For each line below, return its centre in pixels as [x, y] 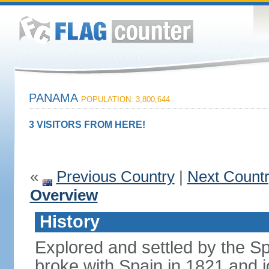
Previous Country [115, 177]
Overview [64, 195]
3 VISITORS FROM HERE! [87, 125]
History [69, 222]
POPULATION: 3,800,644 [125, 99]
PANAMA [55, 98]
